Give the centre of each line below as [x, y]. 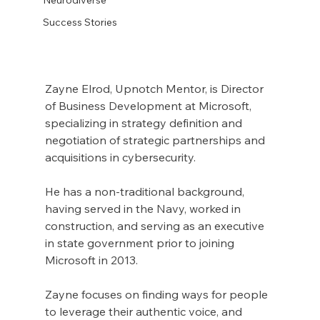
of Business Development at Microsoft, [149, 106]
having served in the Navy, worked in [144, 209]
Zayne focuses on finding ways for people [157, 295]
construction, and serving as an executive [156, 226]
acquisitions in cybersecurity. [120, 157]
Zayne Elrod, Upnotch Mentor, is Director [155, 89]
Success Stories [80, 22]
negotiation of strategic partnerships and [156, 140]
